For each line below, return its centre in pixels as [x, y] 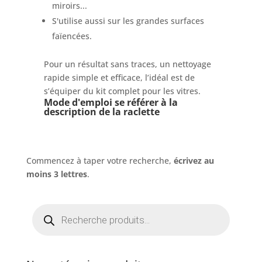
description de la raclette [103, 112]
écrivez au [194, 161]
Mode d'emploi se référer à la [111, 103]
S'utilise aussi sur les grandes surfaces [128, 21]
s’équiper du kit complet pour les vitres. [122, 91]
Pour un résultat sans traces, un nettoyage [127, 64]
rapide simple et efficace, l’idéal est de [119, 78]
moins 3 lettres [56, 174]
